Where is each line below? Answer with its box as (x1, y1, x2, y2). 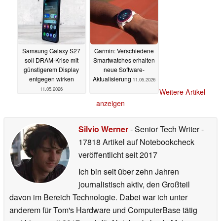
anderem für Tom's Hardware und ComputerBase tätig (9, 204, 197, 216)
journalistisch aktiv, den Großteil (78, 179, 190, 190)
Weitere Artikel (159, 87, 205, 97)
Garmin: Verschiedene (94, 46, 154, 55)
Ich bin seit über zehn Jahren (78, 166, 179, 178)
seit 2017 (123, 149, 157, 161)
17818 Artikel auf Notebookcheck (78, 136, 194, 148)
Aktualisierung (92, 74, 133, 83)
